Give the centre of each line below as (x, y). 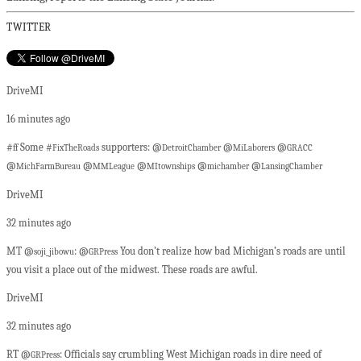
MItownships (171, 167)
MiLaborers (254, 149)
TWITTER (29, 27)
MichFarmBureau (48, 167)
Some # (35, 147)
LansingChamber (292, 167)
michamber (228, 167)
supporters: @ (131, 147)
